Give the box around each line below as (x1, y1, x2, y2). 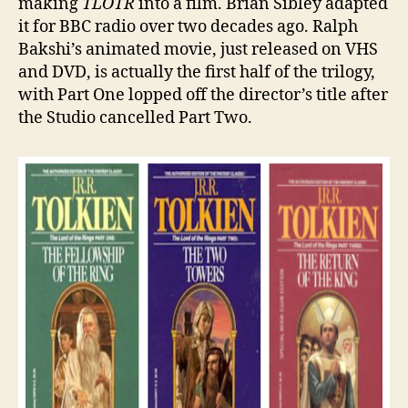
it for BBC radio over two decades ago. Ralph (18, 15, 358, 37)
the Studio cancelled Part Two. (18, 107, 252, 128)
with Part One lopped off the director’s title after (18, 84, 388, 106)
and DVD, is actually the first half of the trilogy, (18, 61, 375, 83)
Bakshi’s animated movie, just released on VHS (18, 38, 378, 60)
